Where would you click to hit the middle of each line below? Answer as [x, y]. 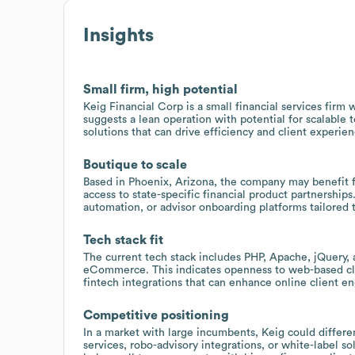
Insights [118, 35]
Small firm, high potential [160, 89]
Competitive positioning [156, 315]
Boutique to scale [135, 164]
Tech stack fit [123, 240]
